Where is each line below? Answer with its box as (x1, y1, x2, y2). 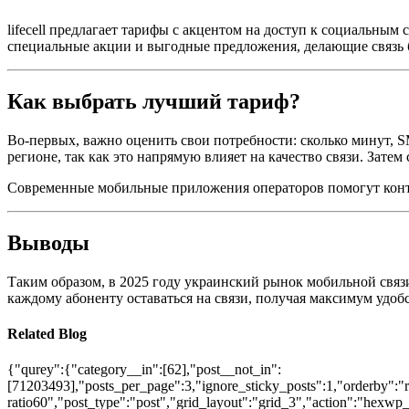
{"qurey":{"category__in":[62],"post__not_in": (7, 362, 281, 378)
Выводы (7, 230, 89, 255)
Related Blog (7, 325, 87, 341)
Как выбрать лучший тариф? (7, 89, 300, 113)
